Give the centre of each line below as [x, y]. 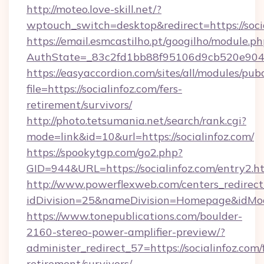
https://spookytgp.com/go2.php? [105, 152]
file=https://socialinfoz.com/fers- [104, 89]
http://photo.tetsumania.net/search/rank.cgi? [136, 121]
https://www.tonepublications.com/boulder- [134, 216]
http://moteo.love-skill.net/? [94, 9]
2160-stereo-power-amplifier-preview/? [126, 232]
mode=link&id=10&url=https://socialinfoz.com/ [140, 136]
